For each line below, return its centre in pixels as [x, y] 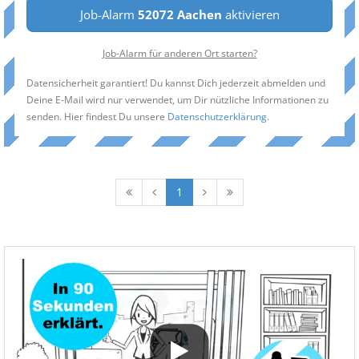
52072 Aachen [179, 14]
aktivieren [250, 14]
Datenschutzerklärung [217, 116]
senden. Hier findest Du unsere [97, 116]
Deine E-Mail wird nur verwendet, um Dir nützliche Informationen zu [177, 99]
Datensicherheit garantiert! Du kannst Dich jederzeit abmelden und [176, 83]
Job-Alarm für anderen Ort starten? [179, 53]
